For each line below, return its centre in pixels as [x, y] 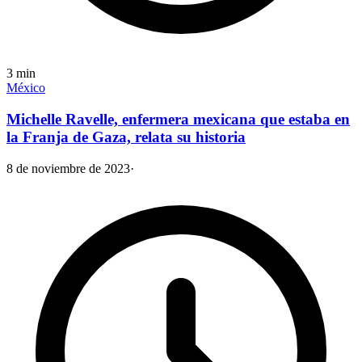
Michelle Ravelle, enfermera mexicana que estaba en [178, 119]
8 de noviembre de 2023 [68, 168]
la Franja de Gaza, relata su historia [126, 137]
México [26, 88]
